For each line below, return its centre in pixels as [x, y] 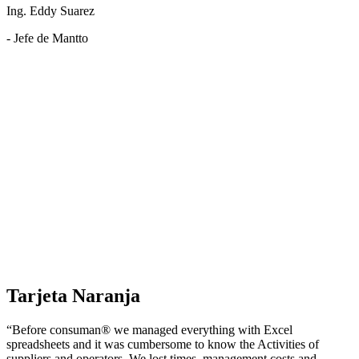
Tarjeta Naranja [73, 295]
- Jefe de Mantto [47, 38]
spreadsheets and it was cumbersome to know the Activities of [163, 344]
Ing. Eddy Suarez [50, 11]
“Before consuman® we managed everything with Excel [149, 329]
